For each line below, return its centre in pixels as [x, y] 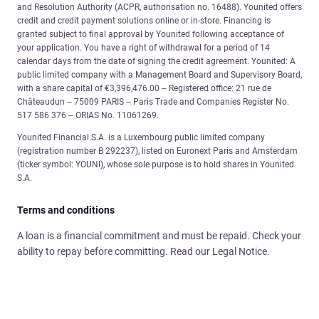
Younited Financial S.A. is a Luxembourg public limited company [141, 138]
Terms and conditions [66, 210]
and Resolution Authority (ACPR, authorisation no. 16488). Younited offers [159, 7]
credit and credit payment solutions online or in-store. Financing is [144, 21]
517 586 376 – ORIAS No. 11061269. [88, 116]
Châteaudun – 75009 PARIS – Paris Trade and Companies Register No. [153, 102]
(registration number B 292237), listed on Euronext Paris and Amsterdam [157, 151]
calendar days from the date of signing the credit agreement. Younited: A [156, 62]
